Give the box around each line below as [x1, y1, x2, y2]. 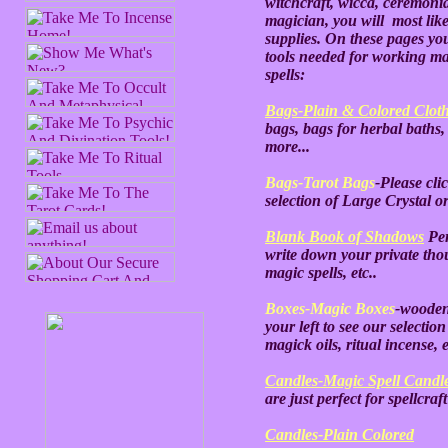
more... [265, 138, 310, 155]
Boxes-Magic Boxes [265, 300, 395, 317]
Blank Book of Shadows [265, 228, 424, 245]
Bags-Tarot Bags [265, 174, 375, 191]
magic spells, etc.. [265, 264, 377, 281]
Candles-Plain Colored [265, 426, 414, 443]
